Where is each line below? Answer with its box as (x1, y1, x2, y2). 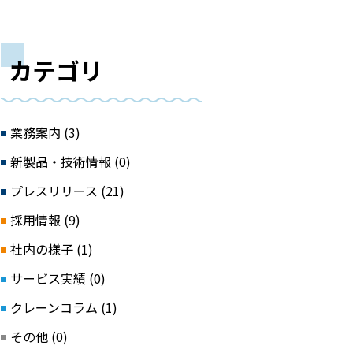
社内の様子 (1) (10, 239, 93, 258)
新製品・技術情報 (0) (10, 151, 131, 171)
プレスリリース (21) (10, 180, 124, 200)
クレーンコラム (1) (10, 297, 117, 317)
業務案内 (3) (10, 122, 80, 142)
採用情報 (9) (10, 210, 80, 229)
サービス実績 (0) (10, 268, 106, 288)
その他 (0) (10, 326, 68, 346)
